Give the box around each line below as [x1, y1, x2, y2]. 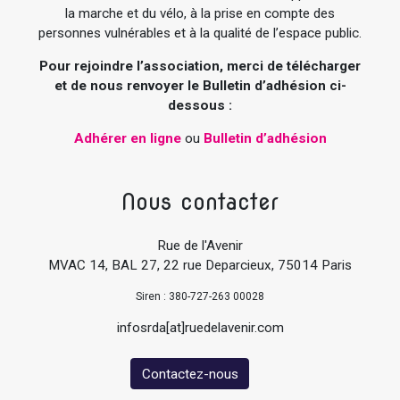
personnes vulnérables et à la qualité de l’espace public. [38, 25, 362, 42]
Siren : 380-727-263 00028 [136, 289, 264, 303]
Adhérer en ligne [73, 130, 181, 147]
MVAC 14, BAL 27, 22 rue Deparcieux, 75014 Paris [48, 256, 352, 273]
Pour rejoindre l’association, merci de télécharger [39, 58, 361, 75]
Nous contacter [121, 187, 279, 215]
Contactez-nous [141, 365, 238, 382]
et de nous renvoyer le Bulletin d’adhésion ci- [54, 78, 346, 95]
